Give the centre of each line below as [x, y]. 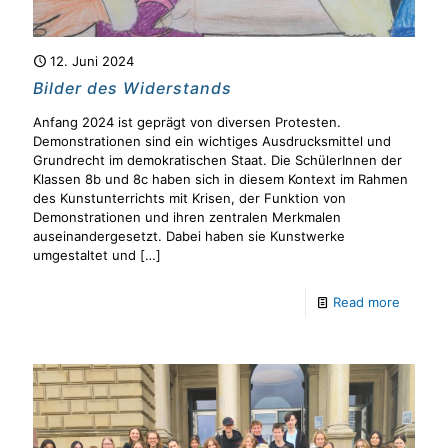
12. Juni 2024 [92, 60]
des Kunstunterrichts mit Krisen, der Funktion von [189, 197]
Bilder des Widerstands [132, 87]
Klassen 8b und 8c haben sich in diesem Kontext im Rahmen [220, 178]
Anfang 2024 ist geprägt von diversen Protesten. [187, 121]
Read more [366, 301]
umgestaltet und [84, 254]
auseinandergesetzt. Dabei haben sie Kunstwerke [189, 235]
